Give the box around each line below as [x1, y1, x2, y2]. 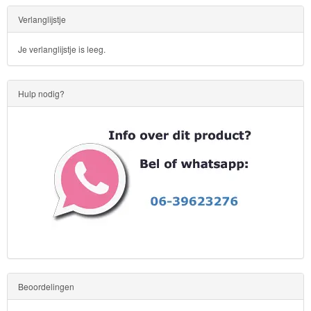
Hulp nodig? [18, 87, 65, 100]
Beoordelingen [18, 280, 74, 293]
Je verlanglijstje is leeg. [18, 43, 106, 56]
